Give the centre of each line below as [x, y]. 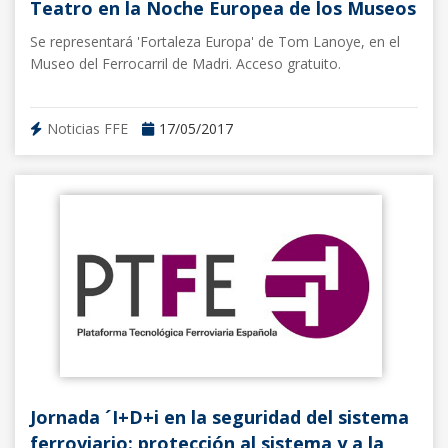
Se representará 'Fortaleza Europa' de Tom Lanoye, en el [215, 42]
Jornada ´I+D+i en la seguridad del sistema [219, 416]
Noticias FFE [87, 129]
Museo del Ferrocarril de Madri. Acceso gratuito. [185, 64]
